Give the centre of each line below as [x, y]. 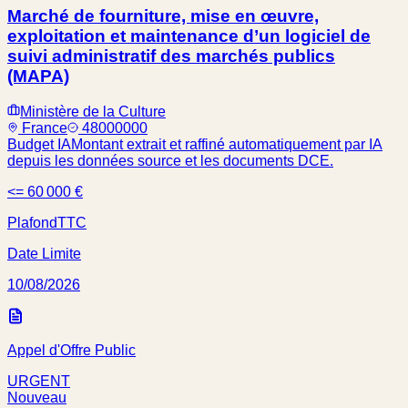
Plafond [32, 222]
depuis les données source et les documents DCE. [170, 160]
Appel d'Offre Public [71, 350]
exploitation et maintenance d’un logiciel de [189, 36]
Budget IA [39, 144]
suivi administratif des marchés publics [171, 56]
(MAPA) [38, 76]
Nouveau [37, 397]
